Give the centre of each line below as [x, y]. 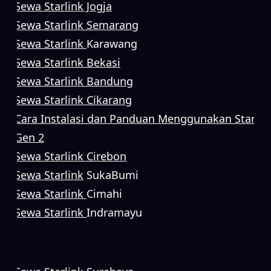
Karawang [112, 43]
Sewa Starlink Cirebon [70, 156]
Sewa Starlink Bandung [74, 81]
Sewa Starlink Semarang [77, 24]
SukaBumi [111, 175]
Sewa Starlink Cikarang [73, 100]
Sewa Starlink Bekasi [67, 62]
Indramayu [114, 212]
